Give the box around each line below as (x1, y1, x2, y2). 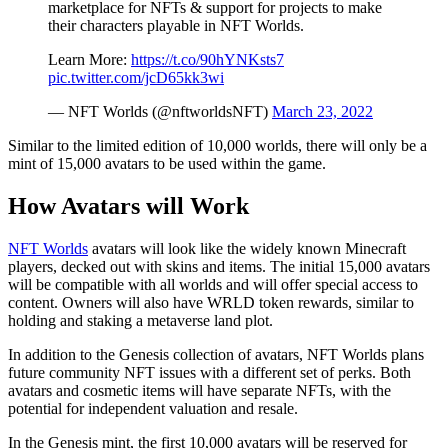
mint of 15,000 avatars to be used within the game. (8, 154, 330, 172)
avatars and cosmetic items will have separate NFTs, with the (8, 381, 391, 399)
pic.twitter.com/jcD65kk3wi (48, 68, 224, 86)
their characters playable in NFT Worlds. (48, 16, 304, 34)
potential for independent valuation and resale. (8, 399, 302, 417)
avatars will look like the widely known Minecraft (88, 239, 406, 257)
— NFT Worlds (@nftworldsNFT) (48, 102, 272, 120)
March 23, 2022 (272, 102, 373, 120)
